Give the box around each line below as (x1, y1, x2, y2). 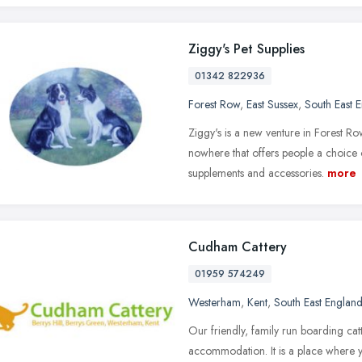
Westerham (188, 293, 241, 310)
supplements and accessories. (188, 164, 324, 181)
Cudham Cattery (188, 237, 287, 256)
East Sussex (246, 95, 298, 112)
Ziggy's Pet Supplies (188, 39, 305, 58)
